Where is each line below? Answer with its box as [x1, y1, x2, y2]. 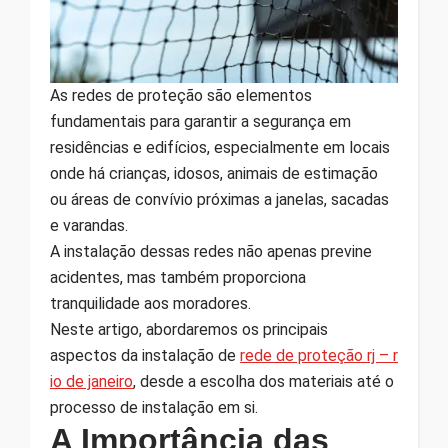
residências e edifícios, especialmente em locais [50, 137, 390, 157]
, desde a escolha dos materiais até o [133, 371, 394, 391]
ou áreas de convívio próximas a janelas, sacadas [50, 189, 389, 209]
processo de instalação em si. [50, 397, 258, 417]
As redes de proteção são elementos [50, 85, 312, 105]
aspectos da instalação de [50, 345, 240, 365]
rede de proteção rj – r [240, 345, 398, 365]
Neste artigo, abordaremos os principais [50, 319, 328, 339]
